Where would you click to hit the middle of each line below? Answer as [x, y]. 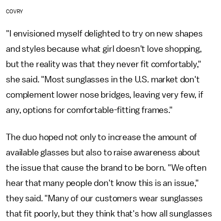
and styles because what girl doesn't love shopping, [104, 49]
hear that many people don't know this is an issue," [102, 183]
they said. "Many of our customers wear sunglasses [105, 198]
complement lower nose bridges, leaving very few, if [105, 94]
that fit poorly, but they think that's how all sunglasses [109, 213]
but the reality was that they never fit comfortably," [104, 64]
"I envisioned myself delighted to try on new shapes [104, 33]
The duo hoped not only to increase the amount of [102, 137]
